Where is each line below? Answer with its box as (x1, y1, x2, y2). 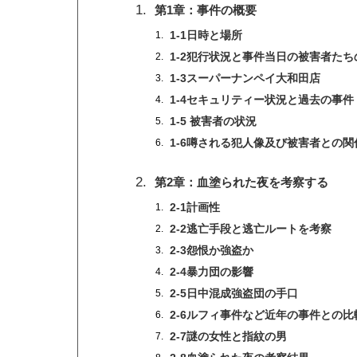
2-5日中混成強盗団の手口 (170, 288, 298, 300)
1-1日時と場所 (170, 29, 242, 41)
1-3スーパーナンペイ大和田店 (170, 72, 320, 84)
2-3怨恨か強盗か (170, 245, 253, 257)
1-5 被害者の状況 (170, 115, 257, 127)
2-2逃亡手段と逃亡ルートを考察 (170, 223, 331, 236)
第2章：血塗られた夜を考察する (155, 175, 328, 190)
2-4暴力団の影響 (170, 266, 253, 279)
